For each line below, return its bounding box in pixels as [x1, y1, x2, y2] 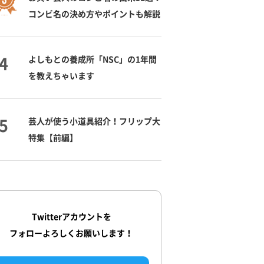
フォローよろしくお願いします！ [9, 229, 133, 237]
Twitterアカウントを [31, 212, 111, 221]
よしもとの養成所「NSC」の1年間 [28, 55, 157, 64]
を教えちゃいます [28, 71, 94, 80]
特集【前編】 [28, 133, 78, 142]
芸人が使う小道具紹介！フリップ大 [28, 117, 160, 126]
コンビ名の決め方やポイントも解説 [28, 9, 160, 18]
